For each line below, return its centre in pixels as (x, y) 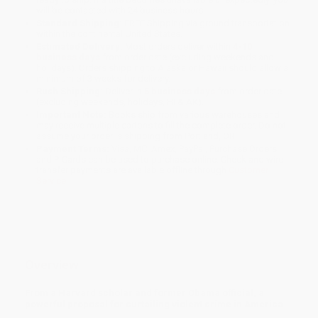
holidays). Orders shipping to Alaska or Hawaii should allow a (163, 68)
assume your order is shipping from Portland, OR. (137, 136)
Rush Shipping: (70, 92)
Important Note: (72, 115)
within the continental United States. (110, 34)
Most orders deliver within (178, 47)
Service (51, 181)
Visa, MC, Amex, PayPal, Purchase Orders (193, 149)
